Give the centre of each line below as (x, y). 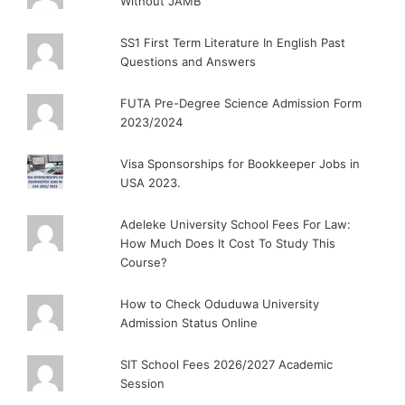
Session (143, 383)
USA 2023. (151, 182)
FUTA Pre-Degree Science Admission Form (241, 103)
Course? (144, 262)
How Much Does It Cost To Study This (228, 243)
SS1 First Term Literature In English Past (233, 42)
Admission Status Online (189, 322)
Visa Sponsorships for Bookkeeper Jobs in (240, 163)
